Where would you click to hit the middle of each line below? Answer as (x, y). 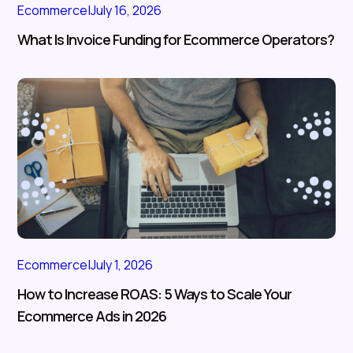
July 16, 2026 (126, 11)
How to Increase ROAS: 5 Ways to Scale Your (155, 294)
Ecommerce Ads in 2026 (92, 316)
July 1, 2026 (122, 265)
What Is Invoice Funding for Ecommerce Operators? (176, 40)
